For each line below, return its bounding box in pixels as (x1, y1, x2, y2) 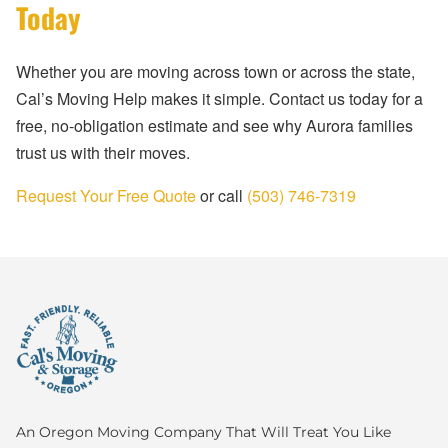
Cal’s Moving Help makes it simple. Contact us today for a (16, 87, 423, 111)
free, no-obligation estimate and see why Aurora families (16, 114, 413, 138)
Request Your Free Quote (16, 184, 196, 208)
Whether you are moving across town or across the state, (16, 60, 415, 84)
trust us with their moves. (16, 141, 190, 165)
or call (196, 184, 247, 208)
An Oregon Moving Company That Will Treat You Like (16, 423, 391, 442)
